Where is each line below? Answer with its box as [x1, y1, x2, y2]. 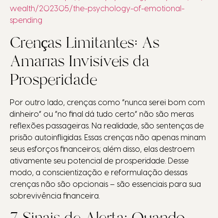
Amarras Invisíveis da [10, 50, 149, 72]
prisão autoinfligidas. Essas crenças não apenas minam [10, 133, 206, 142]
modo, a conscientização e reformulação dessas [10, 168, 187, 177]
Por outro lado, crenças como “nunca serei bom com [10, 98, 205, 107]
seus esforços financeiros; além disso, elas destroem [10, 145, 195, 153]
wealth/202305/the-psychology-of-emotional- [10, 5, 184, 13]
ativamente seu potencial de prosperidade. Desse [10, 157, 189, 165]
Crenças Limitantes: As [10, 32, 160, 53]
